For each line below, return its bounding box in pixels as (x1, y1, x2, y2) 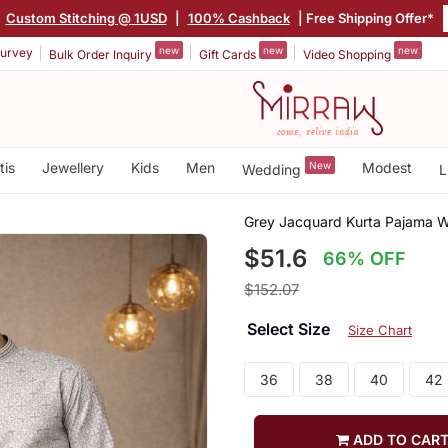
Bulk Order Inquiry (49, 46, 155, 62)
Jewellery (41, 159, 104, 176)
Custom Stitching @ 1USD (5, 9, 167, 26)
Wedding (241, 160, 305, 178)
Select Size (246, 318, 334, 339)
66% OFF (323, 247, 407, 269)
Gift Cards (199, 46, 259, 62)
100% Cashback (187, 9, 290, 26)
